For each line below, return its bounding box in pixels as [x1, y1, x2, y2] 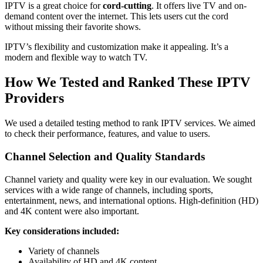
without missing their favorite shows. [5, 22, 141, 32]
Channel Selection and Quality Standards [5, 150, 205, 163]
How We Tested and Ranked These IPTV [5, 75, 250, 90]
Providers [5, 90, 64, 106]
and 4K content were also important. [5, 205, 139, 216]
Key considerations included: [5, 225, 119, 236]
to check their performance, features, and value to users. [5, 129, 210, 139]
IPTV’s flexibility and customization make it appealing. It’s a [5, 42, 228, 52]
